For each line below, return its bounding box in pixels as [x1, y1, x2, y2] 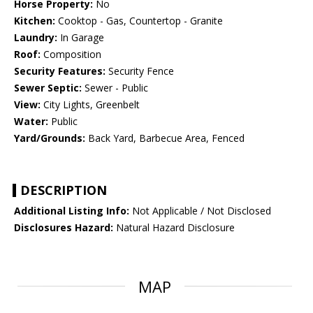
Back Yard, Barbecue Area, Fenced [85, 131, 245, 145]
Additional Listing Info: [14, 204, 129, 218]
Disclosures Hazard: [14, 221, 113, 235]
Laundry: [14, 31, 57, 45]
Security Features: [14, 64, 105, 78]
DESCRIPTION [20, 182, 107, 199]
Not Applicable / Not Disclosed [129, 204, 271, 218]
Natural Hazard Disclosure [113, 221, 235, 235]
